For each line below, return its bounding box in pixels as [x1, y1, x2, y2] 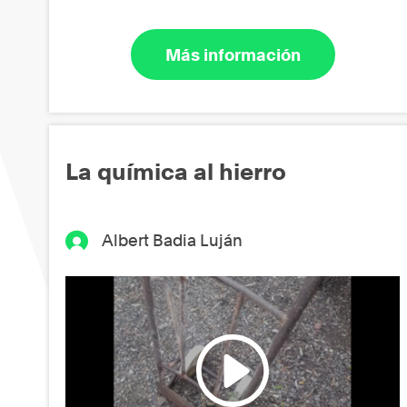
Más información [164, 45, 301, 65]
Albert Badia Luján [102, 231, 243, 251]
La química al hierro [65, 158, 286, 186]
